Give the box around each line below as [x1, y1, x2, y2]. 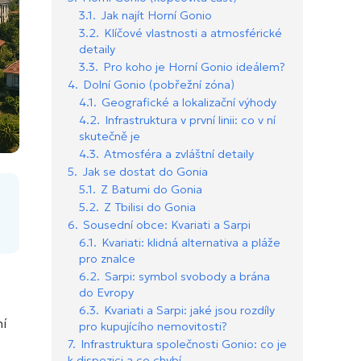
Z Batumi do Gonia [101, 182, 202, 197]
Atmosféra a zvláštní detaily [104, 147, 254, 162]
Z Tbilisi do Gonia [104, 200, 196, 215]
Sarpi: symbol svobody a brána [105, 269, 270, 284]
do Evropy [79, 285, 134, 301]
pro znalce [79, 251, 135, 267]
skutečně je [79, 129, 140, 144]
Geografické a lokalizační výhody [102, 95, 276, 110]
